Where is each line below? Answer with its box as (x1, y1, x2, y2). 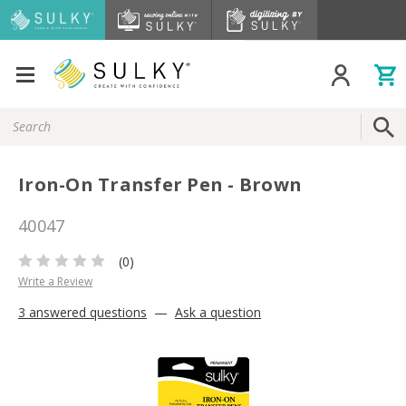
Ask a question (175, 303, 261, 321)
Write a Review (18, 273, 92, 289)
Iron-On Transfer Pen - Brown (18, 172, 302, 198)
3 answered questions (18, 303, 147, 321)
